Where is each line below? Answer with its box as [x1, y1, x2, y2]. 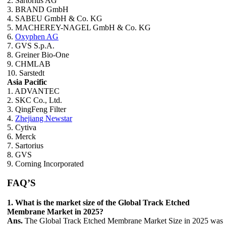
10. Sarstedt [7, 68, 44, 77]
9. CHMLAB [7, 59, 50, 68]
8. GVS [7, 150, 32, 159]
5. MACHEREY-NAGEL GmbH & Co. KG [7, 23, 151, 32]
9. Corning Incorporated [7, 159, 84, 168]
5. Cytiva [7, 123, 36, 132]
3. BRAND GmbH [7, 5, 69, 14]
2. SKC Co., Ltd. [7, 95, 62, 104]
